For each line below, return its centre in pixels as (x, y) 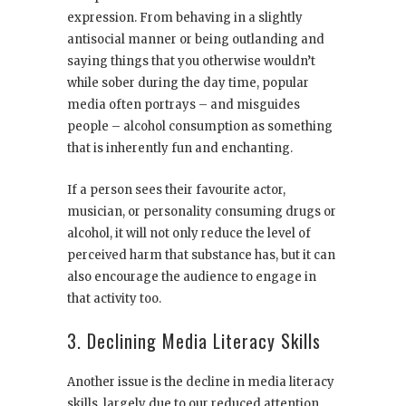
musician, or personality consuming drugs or (202, 212)
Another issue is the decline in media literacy (201, 382)
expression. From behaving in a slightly (185, 18)
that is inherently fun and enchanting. (180, 149)
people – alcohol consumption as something (200, 127)
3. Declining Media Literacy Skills (194, 341)
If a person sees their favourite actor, (176, 190)
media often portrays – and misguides (184, 105)
